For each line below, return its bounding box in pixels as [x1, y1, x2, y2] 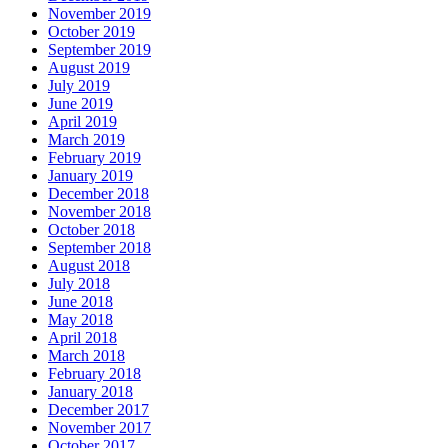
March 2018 [48, 346, 125, 364]
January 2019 [48, 166, 133, 184]
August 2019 [48, 58, 130, 76]
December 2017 [48, 400, 149, 418]
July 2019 [48, 76, 110, 94]
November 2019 [48, 4, 151, 22]
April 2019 [48, 112, 117, 130]
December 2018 [48, 184, 149, 202]
